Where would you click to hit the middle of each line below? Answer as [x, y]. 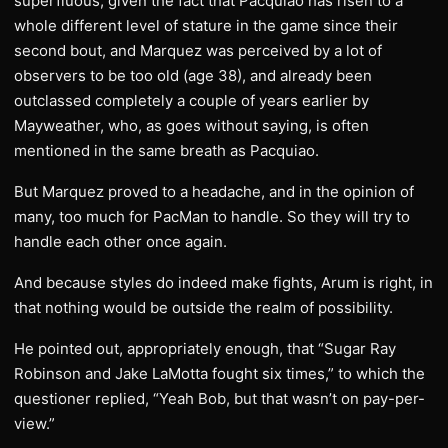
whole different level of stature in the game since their [206, 25]
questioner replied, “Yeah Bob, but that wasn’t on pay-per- [219, 398]
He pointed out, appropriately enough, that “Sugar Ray [205, 348]
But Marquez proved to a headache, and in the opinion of [214, 191]
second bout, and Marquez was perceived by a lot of [198, 50]
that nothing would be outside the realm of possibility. [203, 307]
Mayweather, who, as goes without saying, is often [191, 125]
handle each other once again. [120, 241]
